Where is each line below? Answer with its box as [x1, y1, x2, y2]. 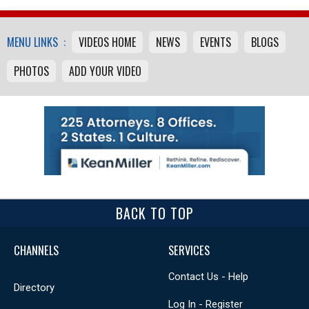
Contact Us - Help [168, 270, 248, 283]
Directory [14, 281, 54, 294]
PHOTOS [14, 62, 49, 79]
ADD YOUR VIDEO [69, 62, 141, 79]
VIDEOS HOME [79, 33, 136, 50]
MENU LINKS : [7, 33, 66, 50]
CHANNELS [14, 241, 59, 259]
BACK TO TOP [115, 202, 194, 223]
